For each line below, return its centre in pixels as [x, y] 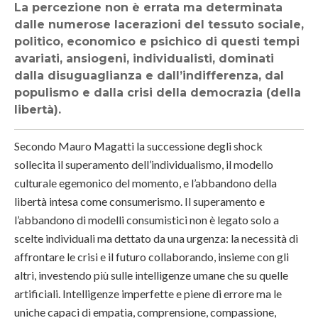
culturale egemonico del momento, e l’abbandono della [146, 182]
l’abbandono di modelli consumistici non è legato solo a [147, 219]
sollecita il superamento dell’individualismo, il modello [144, 164]
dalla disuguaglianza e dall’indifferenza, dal [149, 76]
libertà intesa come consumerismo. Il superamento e [139, 201]
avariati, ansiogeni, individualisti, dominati [144, 59]
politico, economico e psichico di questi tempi [157, 42]
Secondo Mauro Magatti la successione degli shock [138, 146]
